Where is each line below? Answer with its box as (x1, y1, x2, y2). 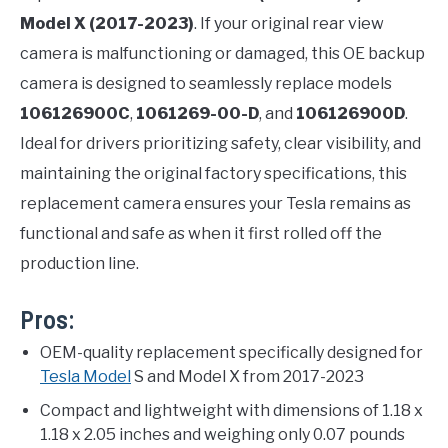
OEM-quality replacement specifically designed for (40, 343, 423, 363)
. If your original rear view (194, 14, 384, 34)
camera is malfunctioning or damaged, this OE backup (20, 44, 425, 64)
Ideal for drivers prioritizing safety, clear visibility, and (20, 134, 421, 154)
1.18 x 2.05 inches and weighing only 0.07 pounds (40, 425, 405, 445)
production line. (20, 254, 139, 274)
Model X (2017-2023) (20, 14, 194, 34)
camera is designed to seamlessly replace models (20, 74, 392, 94)
